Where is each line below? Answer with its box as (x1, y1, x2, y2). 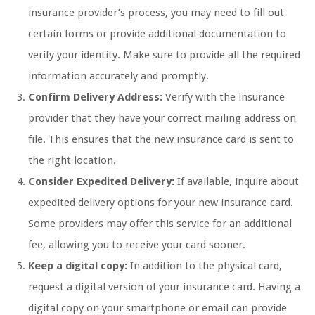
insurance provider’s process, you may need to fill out (28, 6, 284, 20)
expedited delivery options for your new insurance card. (28, 196, 293, 210)
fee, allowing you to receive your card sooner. (28, 238, 245, 252)
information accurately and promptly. (28, 70, 209, 83)
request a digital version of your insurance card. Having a (28, 281, 300, 294)
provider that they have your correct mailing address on (28, 112, 296, 125)
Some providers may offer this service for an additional (28, 217, 292, 231)
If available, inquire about (174, 175, 299, 188)
